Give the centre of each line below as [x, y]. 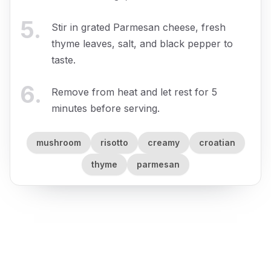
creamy [163, 143]
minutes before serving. [106, 108]
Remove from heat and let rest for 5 [134, 92]
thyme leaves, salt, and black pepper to [142, 43]
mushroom [58, 143]
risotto [114, 143]
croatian [217, 143]
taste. [64, 60]
